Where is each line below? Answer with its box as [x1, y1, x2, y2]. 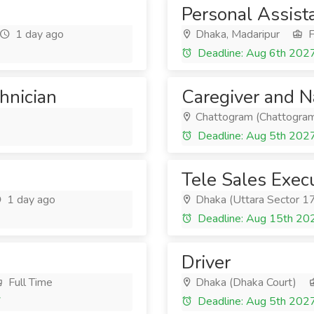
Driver [182, 250, 231, 275]
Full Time [6, 275, 53, 290]
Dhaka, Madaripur [193, 27, 280, 42]
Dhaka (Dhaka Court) [193, 275, 296, 290]
